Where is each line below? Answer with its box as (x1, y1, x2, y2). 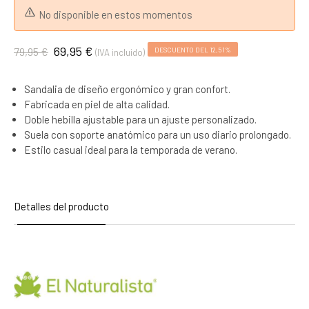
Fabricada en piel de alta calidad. (24, 98, 170, 110)
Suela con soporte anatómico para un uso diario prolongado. (24, 128, 291, 141)
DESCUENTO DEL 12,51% (154, 46, 231, 54)
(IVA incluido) (95, 47, 145, 58)
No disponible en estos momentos (39, 8, 192, 21)
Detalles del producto (14, 200, 109, 212)
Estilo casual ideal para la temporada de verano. (24, 143, 237, 156)
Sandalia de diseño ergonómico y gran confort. (24, 83, 230, 95)
